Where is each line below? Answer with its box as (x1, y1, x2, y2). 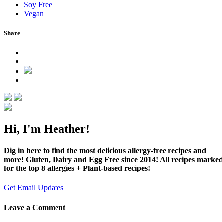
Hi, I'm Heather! (4, 122, 90, 135)
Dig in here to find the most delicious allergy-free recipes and (4, 146, 206, 155)
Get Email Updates (4, 183, 63, 192)
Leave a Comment (4, 203, 65, 212)
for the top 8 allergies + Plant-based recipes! (4, 164, 150, 173)
